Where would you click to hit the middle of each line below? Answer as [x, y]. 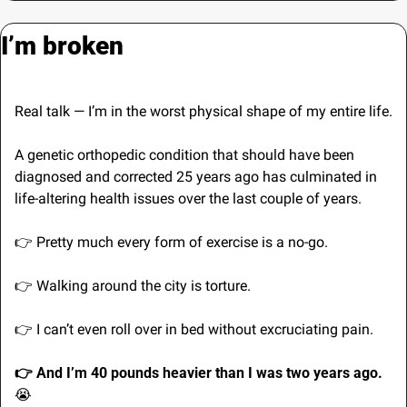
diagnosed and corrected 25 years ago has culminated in [196, 177]
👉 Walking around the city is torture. [133, 286]
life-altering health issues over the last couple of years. [188, 199]
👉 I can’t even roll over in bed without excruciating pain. [194, 330]
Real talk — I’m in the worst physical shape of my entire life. [203, 112]
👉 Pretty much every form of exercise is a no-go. [171, 243]
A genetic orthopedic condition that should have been [184, 155]
